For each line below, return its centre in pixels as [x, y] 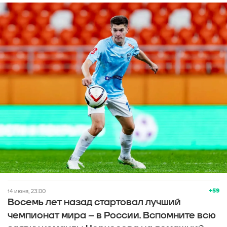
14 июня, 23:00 [28, 191]
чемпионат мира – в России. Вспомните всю [112, 216]
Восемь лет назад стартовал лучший [94, 203]
